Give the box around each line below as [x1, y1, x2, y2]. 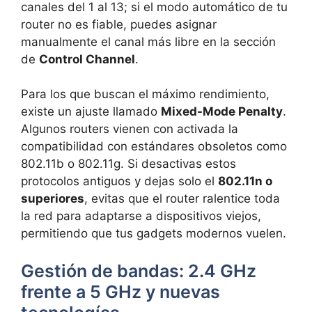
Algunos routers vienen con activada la [21, 122, 238, 136]
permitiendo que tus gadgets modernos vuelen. [21, 226, 286, 241]
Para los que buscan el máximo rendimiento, [21, 87, 270, 102]
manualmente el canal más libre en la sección [21, 34, 276, 49]
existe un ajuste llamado [21, 104, 161, 119]
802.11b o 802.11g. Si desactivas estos [21, 157, 236, 171]
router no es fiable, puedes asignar [21, 17, 217, 31]
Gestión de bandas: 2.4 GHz [21, 260, 256, 281]
